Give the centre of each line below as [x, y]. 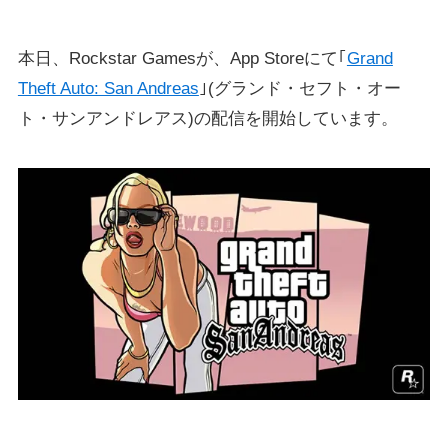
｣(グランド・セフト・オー [299, 89]
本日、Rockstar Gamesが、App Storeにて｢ [182, 59]
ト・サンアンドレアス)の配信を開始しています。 [207, 119]
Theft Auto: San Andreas [108, 89]
